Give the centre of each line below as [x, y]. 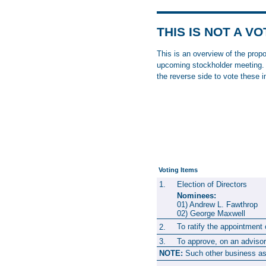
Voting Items [177, 170]
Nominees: [197, 195]
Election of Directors [212, 184]
